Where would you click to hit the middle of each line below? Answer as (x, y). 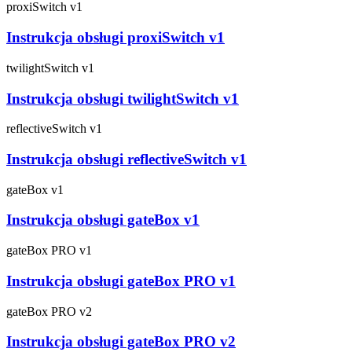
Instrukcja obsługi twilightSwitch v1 (123, 98)
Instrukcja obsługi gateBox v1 (103, 220)
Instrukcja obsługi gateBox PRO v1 (121, 280)
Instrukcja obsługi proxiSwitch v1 (115, 38)
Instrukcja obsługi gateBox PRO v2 (121, 342)
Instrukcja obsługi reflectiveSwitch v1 (126, 159)
